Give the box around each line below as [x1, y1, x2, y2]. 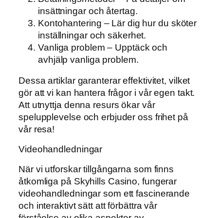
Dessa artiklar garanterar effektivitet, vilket [18, 75, 190, 86]
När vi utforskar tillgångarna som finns [18, 164, 174, 175]
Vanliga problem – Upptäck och [38, 42, 168, 53]
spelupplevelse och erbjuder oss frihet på [18, 112, 188, 123]
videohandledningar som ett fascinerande [18, 188, 190, 199]
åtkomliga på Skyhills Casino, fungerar [18, 176, 177, 187]
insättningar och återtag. [38, 5, 138, 16]
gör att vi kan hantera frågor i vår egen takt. [18, 88, 195, 98]
